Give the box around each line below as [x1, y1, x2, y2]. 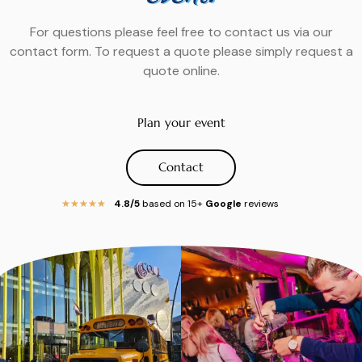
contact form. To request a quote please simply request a [9, 43, 353, 61]
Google [205, 197, 242, 211]
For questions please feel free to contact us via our [29, 23, 333, 41]
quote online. [142, 62, 220, 80]
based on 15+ [140, 197, 205, 211]
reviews [242, 197, 279, 211]
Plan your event [137, 115, 225, 131]
